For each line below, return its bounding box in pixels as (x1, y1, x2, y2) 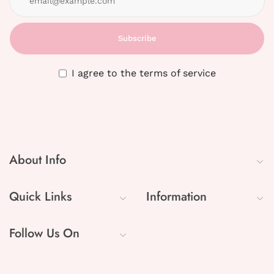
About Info (9, 151, 66, 169)
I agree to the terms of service (71, 67, 216, 80)
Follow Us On (9, 224, 80, 243)
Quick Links (9, 188, 72, 206)
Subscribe (117, 34, 157, 43)
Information (146, 188, 207, 206)
